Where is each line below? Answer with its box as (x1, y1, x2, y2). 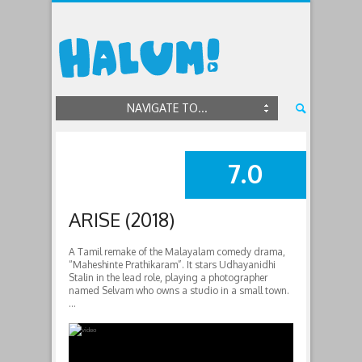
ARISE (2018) (69, 207, 175, 232)
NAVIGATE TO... (126, 101, 208, 115)
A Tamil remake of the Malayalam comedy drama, (69, 246, 285, 258)
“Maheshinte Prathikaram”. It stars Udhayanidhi (69, 259, 276, 271)
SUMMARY (195, 166, 250, 180)
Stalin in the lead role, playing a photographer (69, 271, 267, 284)
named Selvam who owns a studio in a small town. (69, 284, 289, 297)
